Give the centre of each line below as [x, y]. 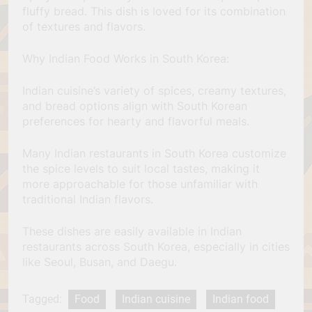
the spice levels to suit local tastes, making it [141, 168]
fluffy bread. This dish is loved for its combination [154, 11]
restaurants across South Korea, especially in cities [156, 246]
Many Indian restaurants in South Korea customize [154, 153]
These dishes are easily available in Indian [132, 231]
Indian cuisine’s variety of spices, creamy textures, [154, 90]
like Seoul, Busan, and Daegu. [100, 262]
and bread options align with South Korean [135, 106]
